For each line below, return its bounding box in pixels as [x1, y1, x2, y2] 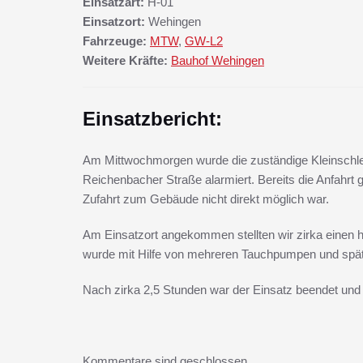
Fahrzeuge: [83, 34, 147, 48]
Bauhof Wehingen [171, 53, 264, 67]
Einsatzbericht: [83, 108, 222, 130]
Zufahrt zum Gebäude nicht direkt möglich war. [83, 192, 329, 206]
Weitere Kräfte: [83, 53, 168, 67]
